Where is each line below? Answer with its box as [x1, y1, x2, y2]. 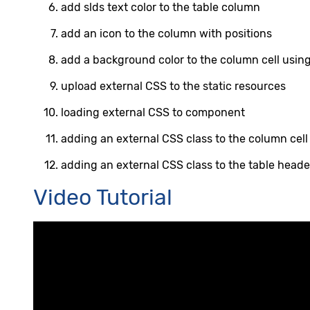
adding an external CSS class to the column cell [61, 132, 308, 145]
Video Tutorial [33, 184, 172, 210]
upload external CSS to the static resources [61, 80, 286, 93]
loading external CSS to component [61, 106, 245, 119]
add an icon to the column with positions [61, 27, 272, 40]
